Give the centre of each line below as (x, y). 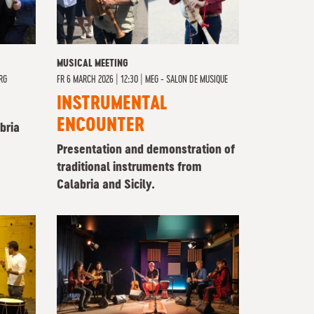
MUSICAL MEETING (93, 64)
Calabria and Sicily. (106, 185)
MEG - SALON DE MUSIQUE (186, 80)
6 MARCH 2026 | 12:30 (102, 80)
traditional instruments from (129, 168)
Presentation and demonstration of (146, 150)
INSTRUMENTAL (112, 104)
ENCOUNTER (101, 126)
